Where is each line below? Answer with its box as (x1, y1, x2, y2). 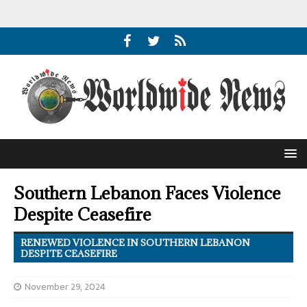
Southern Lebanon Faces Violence (14, 182, 281, 204)
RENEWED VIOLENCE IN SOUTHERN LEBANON (21, 236, 250, 249)
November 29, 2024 (25, 280, 106, 294)
